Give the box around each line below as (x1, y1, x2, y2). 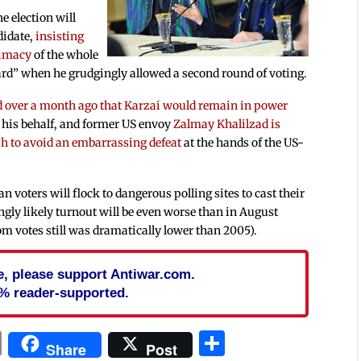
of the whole (31, 48, 99, 63)
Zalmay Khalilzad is (173, 117, 281, 132)
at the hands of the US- (181, 135, 305, 151)
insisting (35, 29, 85, 44)
